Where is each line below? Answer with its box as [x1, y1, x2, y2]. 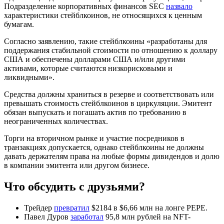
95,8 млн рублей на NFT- [103, 212, 190, 221]
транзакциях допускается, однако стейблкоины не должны [4, 143, 204, 152]
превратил [54, 203, 89, 212]
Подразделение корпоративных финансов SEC [4, 2, 166, 11]
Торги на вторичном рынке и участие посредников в [4, 134, 184, 143]
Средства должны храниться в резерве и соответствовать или [4, 90, 214, 99]
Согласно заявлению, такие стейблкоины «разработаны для [4, 37, 207, 46]
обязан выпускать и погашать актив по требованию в [4, 108, 186, 117]
